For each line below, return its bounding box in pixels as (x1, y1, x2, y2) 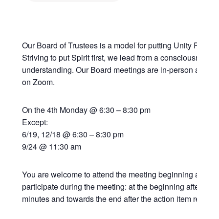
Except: (22, 116, 48, 128)
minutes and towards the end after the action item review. (22, 193, 218, 204)
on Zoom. (22, 76, 55, 88)
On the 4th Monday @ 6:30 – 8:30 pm (22, 104, 151, 115)
